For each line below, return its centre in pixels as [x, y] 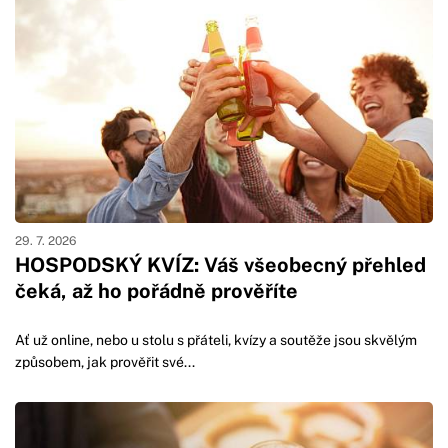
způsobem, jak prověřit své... [105, 361]
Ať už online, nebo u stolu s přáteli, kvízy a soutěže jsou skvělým [216, 339]
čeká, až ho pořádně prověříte [156, 291]
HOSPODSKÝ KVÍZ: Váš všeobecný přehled [220, 265]
